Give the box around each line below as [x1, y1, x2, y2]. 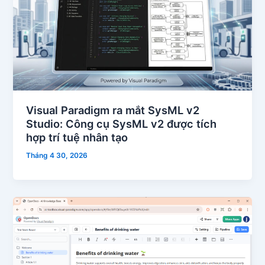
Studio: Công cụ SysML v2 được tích [26, 117, 217, 130]
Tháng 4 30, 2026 [26, 151, 88, 160]
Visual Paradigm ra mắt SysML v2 [26, 103, 200, 117]
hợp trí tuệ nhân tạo [26, 130, 128, 144]
